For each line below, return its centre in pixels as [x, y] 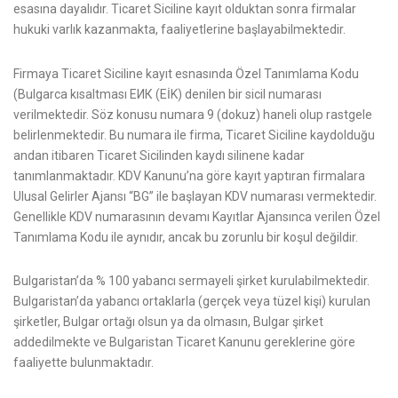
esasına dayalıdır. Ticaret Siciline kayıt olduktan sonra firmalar [185, 9]
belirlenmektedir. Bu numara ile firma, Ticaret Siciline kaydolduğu [194, 135]
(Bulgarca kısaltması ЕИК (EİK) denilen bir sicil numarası [167, 94]
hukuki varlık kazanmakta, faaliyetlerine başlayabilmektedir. [179, 30]
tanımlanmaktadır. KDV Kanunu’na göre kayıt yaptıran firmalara [189, 175]
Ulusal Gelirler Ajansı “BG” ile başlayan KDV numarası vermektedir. [195, 196]
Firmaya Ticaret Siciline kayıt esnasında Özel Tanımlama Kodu [186, 73]
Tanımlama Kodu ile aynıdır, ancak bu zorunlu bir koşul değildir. [186, 237]
